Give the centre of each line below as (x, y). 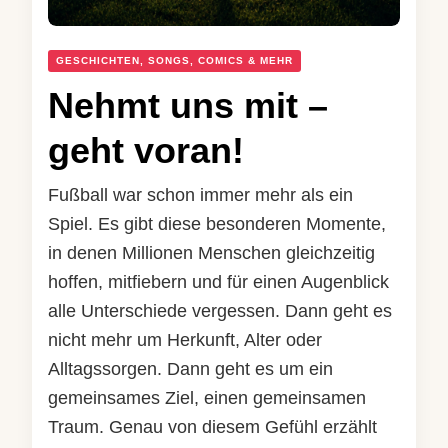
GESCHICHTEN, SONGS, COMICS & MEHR (174, 61)
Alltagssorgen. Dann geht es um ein (190, 369)
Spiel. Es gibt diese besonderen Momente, (217, 224)
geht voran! (146, 151)
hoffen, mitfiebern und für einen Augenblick (218, 282)
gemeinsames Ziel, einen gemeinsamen (207, 398)
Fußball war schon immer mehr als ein (200, 195)
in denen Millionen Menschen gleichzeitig (211, 253)
